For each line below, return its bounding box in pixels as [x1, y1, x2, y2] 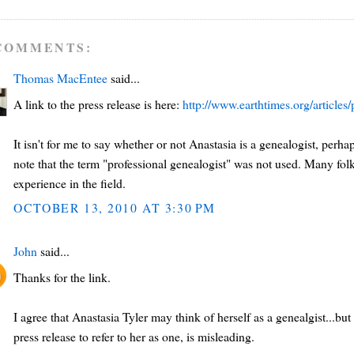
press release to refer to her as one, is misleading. [13, 328, 255, 345]
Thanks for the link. [13, 269, 111, 286]
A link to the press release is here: [13, 96, 183, 113]
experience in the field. [13, 175, 126, 192]
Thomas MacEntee [13, 70, 108, 87]
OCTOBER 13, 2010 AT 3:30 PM [13, 199, 216, 217]
